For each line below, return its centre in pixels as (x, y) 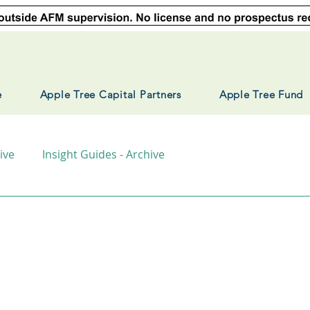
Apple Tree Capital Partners (110, 94)
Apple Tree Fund (261, 94)
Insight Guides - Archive (103, 154)
